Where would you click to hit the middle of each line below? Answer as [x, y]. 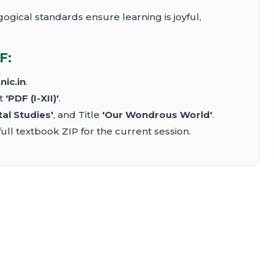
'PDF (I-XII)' [32, 98]
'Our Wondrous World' [157, 115]
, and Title [78, 115]
